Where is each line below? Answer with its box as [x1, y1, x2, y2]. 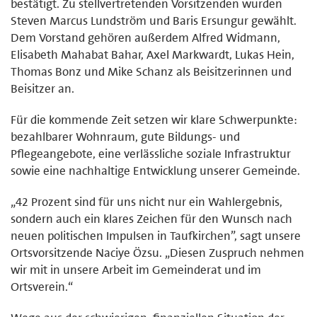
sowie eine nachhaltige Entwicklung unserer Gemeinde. [11, 162, 300, 178]
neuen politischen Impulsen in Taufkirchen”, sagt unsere [11, 227, 301, 243]
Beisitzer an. [11, 80, 74, 96]
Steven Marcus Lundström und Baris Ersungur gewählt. [11, 12, 296, 28]
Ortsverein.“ [11, 278, 73, 294]
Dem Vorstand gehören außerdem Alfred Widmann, [11, 29, 280, 45]
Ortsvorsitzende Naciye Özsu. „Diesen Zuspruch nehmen [11, 244, 304, 260]
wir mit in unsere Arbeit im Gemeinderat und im [11, 261, 261, 277]
